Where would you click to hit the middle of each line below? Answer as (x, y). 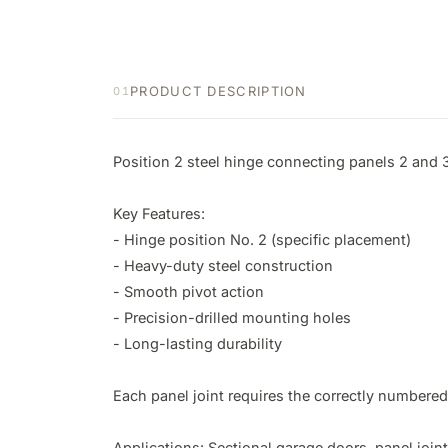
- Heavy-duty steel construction (223, 266)
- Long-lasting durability (197, 344)
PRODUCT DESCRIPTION (218, 91)
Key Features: (159, 214)
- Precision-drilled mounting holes (232, 318)
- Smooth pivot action (188, 292)
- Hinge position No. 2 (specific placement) (262, 240)
